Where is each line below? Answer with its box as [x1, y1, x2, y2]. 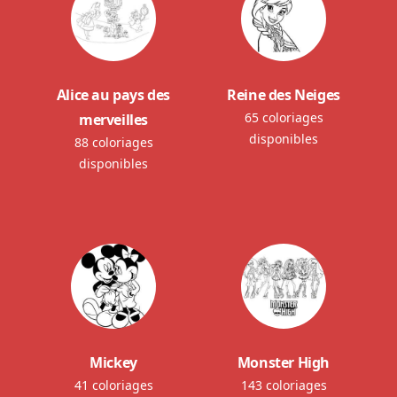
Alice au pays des [56, 84, 171, 105]
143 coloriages [240, 376, 327, 393]
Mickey [90, 352, 137, 372]
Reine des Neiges [227, 84, 340, 105]
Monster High [237, 352, 331, 372]
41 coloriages [74, 376, 153, 393]
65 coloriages [244, 108, 323, 126]
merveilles [79, 109, 148, 129]
